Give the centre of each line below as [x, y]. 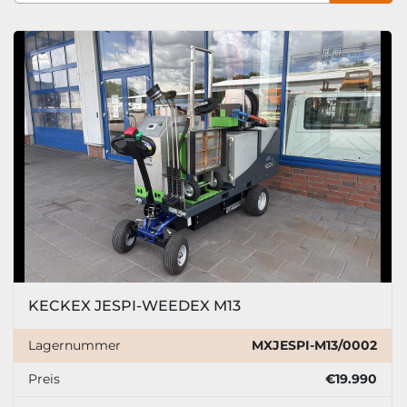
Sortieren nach [196, 23]
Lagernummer [74, 346]
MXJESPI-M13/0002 [314, 346]
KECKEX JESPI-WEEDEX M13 [134, 306]
